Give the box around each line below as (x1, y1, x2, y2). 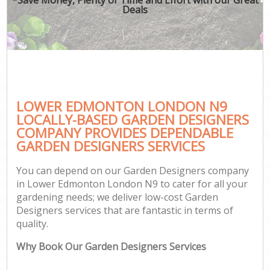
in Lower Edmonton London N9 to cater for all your (16, 177, 248, 191)
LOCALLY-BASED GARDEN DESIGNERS (16, 110, 250, 129)
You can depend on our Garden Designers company (16, 164, 250, 178)
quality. (16, 217, 49, 231)
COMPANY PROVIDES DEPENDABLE (16, 123, 234, 142)
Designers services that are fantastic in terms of (16, 204, 234, 218)
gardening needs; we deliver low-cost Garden (16, 190, 219, 204)
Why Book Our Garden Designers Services (16, 240, 207, 254)
